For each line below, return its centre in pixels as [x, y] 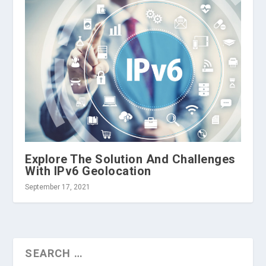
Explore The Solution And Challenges [130, 159]
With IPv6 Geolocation [88, 171]
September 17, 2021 [58, 187]
